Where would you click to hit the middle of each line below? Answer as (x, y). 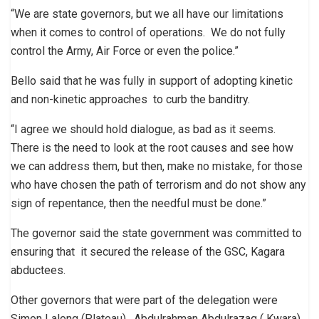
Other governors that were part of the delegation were (146, 300)
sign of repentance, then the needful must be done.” (138, 203)
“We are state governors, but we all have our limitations (147, 14)
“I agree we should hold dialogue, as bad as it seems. (145, 129)
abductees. (38, 270)
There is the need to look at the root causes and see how (152, 147)
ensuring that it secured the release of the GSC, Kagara (149, 251)
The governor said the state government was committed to (158, 233)
